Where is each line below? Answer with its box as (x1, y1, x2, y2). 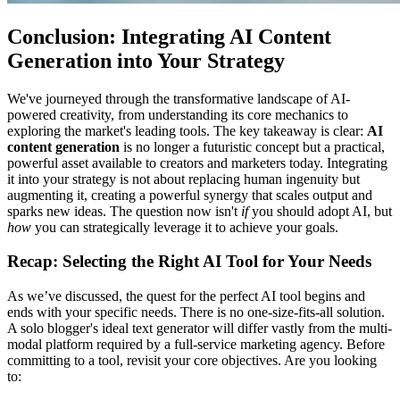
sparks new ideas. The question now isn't (7, 203, 241, 219)
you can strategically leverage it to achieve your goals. (31, 219, 338, 235)
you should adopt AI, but (248, 203, 392, 219)
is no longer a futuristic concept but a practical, (120, 138, 385, 154)
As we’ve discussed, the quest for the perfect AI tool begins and (7, 287, 365, 304)
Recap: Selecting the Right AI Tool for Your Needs (7, 252, 371, 271)
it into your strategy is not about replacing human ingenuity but (7, 171, 360, 187)
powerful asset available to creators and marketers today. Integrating (7, 154, 387, 171)
